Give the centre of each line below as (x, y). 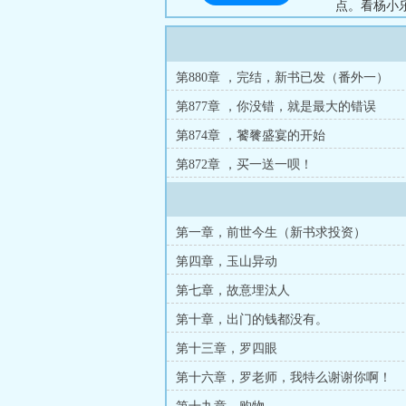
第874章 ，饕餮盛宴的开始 (251, 135)
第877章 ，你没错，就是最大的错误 (276, 106)
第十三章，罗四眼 (227, 348)
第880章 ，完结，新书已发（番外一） (282, 77)
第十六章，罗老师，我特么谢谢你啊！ (284, 377)
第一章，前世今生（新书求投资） (271, 232)
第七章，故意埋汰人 (233, 290)
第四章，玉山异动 (227, 261)
